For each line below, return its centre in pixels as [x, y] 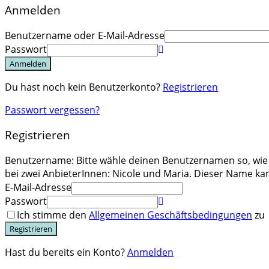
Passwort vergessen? [52, 110]
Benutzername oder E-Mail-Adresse [85, 35]
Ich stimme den [53, 215]
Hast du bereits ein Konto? [66, 252]
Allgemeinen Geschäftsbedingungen [171, 215]
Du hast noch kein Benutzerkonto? [84, 87]
